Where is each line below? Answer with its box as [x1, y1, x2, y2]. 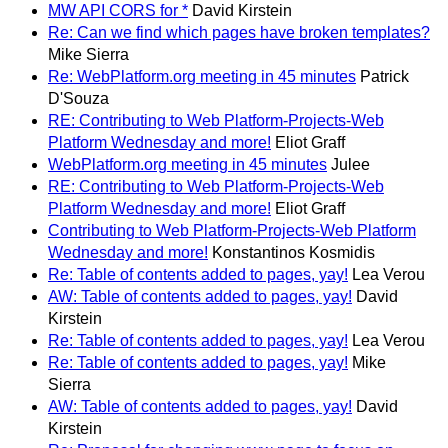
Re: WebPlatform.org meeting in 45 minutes [48, 68, 356, 86]
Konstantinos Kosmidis [212, 244, 375, 262]
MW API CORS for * [48, 2, 188, 20]
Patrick [360, 68, 409, 86]
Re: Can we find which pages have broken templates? [48, 24, 430, 42]
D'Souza [48, 90, 109, 108]
